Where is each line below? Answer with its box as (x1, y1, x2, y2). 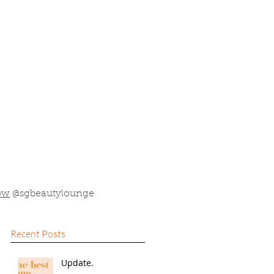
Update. (61, 256, 94, 268)
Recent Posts (10, 227, 65, 240)
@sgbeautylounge (10, 188, 94, 199)
